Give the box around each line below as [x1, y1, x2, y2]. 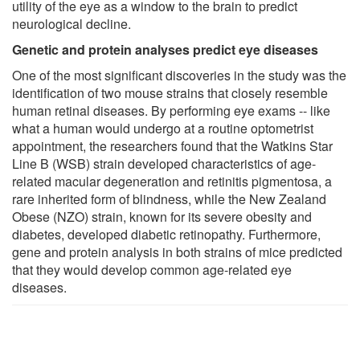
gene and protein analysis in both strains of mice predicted [12, 242, 342, 261]
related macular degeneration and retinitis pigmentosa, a [12, 171, 332, 190]
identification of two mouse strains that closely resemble [12, 83, 328, 102]
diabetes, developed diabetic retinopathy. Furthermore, [12, 224, 321, 243]
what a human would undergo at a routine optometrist [12, 118, 313, 137]
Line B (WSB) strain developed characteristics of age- [12, 153, 316, 173]
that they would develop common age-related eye [12, 260, 292, 279]
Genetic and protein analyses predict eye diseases [12, 39, 318, 59]
